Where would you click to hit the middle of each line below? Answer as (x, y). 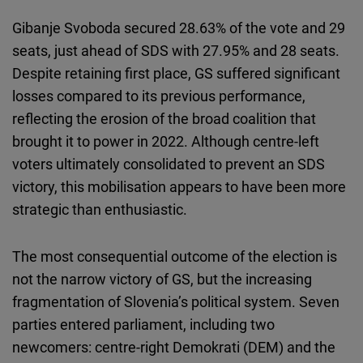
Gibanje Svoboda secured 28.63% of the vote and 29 (179, 28)
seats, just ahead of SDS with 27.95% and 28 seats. (176, 51)
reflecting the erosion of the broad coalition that (164, 119)
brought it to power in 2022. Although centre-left (166, 141)
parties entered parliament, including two (143, 325)
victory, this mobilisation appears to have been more (179, 187)
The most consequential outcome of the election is (175, 256)
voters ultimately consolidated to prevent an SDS (169, 164)
